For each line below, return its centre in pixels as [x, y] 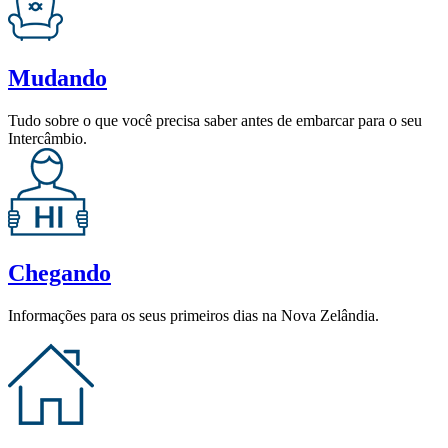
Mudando [57, 78]
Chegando [59, 273]
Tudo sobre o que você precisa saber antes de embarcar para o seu [215, 121]
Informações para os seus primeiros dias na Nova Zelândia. [193, 316]
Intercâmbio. [47, 139]
